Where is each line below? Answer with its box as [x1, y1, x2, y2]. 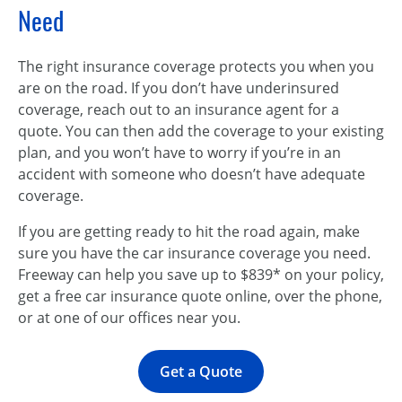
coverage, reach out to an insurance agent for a [18, 100, 339, 119]
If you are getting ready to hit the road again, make [18, 222, 360, 241]
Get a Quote [160, 362, 242, 381]
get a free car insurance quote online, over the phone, [18, 286, 382, 306]
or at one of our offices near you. [18, 308, 240, 328]
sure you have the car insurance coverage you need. [18, 243, 371, 263]
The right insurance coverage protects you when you [18, 57, 374, 76]
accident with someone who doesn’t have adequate [18, 164, 365, 184]
